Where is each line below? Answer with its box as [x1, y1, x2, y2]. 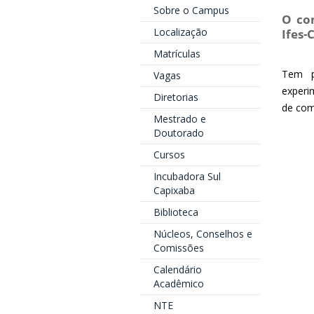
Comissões [153, 241, 204, 254]
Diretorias [153, 90, 198, 104]
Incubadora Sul [153, 170, 221, 183]
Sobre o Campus [153, 4, 229, 17]
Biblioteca [153, 205, 198, 219]
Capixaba [153, 184, 195, 197]
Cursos [153, 148, 185, 161]
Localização [153, 25, 207, 39]
